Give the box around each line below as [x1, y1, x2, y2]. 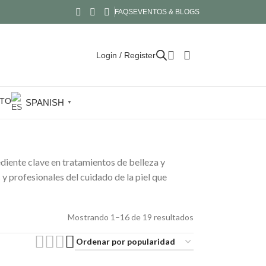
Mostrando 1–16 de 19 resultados [68, 212, 194, 222]
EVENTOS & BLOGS [133, 8, 199, 16]
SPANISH [25, 97, 64, 107]
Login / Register [96, 50, 156, 60]
